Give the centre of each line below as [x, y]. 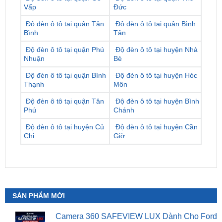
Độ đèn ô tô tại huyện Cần [155, 101]
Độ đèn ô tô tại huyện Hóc [155, 50]
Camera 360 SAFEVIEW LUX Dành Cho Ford [137, 190]
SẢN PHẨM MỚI [38, 170]
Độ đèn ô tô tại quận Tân [64, 76]
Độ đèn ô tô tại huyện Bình [156, 76]
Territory [203, 200]
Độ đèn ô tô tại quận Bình [65, 50]
